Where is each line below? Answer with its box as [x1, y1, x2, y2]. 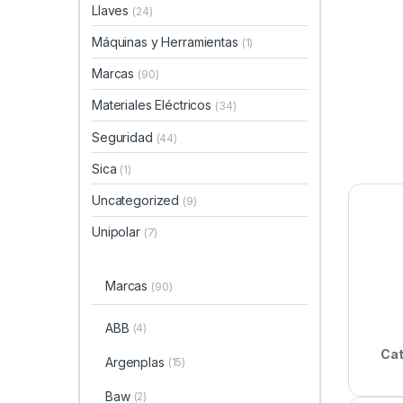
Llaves [92, 2, 133, 18]
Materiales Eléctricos [92, 97, 215, 113]
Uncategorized [92, 192, 184, 208]
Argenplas [104, 354, 165, 370]
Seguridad [92, 129, 157, 145]
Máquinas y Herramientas [92, 34, 242, 50]
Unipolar [92, 224, 144, 240]
